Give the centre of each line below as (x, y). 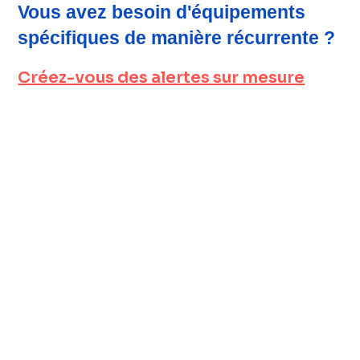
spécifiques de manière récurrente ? (177, 38)
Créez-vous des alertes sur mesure (162, 78)
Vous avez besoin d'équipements (162, 12)
